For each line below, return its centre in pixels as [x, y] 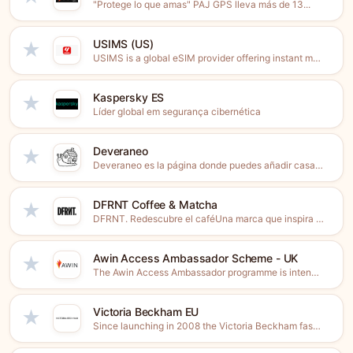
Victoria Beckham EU [146, 312]
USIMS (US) [123, 44]
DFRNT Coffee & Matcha [156, 204]
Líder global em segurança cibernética [177, 111]
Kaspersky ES [129, 97]
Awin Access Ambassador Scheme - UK [196, 258]
